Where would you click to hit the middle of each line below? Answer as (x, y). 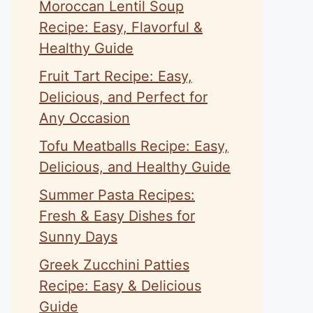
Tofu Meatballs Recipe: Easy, (134, 146)
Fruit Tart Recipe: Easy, (116, 76)
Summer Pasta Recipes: (117, 195)
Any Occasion (85, 118)
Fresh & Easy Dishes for (117, 216)
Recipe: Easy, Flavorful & (121, 27)
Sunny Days (78, 237)
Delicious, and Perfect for (123, 97)
